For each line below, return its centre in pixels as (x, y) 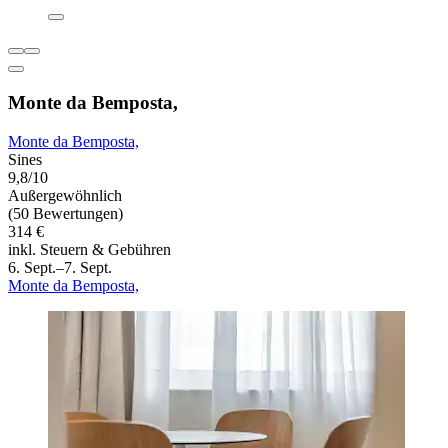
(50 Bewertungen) (65, 213)
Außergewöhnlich (65, 195)
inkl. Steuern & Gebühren (89, 249)
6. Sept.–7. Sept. (60, 267)
